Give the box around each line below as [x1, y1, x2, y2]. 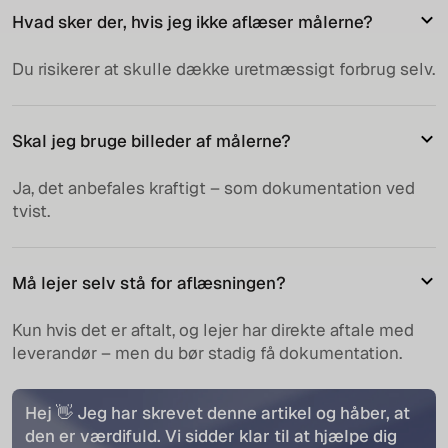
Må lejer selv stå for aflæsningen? [12, 272, 286, 295]
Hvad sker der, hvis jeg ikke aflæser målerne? [12, 11, 373, 34]
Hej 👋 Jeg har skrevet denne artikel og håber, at [24, 401, 410, 424]
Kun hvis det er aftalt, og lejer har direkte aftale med [12, 319, 414, 342]
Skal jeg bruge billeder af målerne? [12, 130, 291, 153]
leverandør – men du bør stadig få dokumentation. [12, 342, 402, 365]
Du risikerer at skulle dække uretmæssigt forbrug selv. [12, 58, 435, 81]
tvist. [12, 200, 50, 223]
